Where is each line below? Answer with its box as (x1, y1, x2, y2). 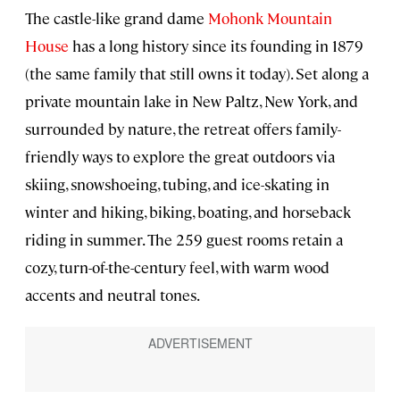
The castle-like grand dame (25, 8, 204, 29)
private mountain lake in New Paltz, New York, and (25, 91, 358, 112)
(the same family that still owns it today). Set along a (25, 63, 369, 84)
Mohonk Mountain (204, 8, 332, 29)
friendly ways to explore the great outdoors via (25, 146, 335, 167)
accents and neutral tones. (25, 285, 200, 305)
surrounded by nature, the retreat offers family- (25, 119, 341, 139)
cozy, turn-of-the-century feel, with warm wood (25, 257, 329, 278)
